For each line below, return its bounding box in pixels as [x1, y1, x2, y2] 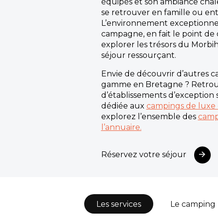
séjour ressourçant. [101, 51, 176, 60]
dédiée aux [101, 101, 146, 110]
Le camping [170, 199, 216, 209]
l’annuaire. [101, 123, 142, 132]
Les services [96, 199, 141, 209]
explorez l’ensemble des [101, 112, 198, 121]
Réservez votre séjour [101, 150, 186, 160]
